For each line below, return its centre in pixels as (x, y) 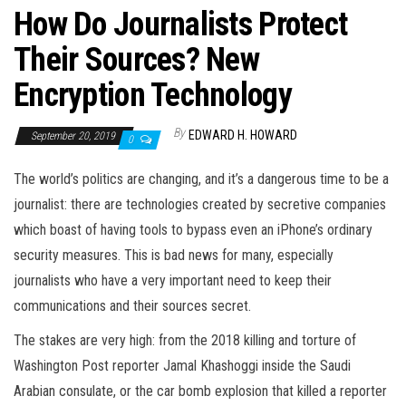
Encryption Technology (153, 96)
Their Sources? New (137, 60)
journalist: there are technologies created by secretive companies (200, 205)
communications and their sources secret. (134, 306)
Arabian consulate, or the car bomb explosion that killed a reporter (200, 391)
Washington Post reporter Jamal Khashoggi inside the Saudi (182, 366)
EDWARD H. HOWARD (243, 135)
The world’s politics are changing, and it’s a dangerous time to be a (201, 179)
